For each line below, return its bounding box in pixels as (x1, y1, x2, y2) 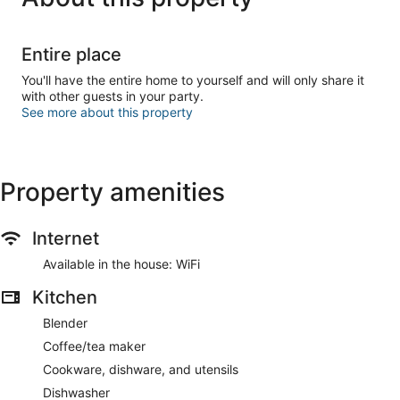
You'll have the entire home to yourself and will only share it (21, 71, 364, 87)
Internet (32, 227, 99, 249)
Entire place (21, 43, 121, 65)
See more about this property (21, 104, 193, 120)
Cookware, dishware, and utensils (43, 361, 238, 377)
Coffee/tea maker (43, 337, 146, 354)
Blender (43, 314, 87, 330)
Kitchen (32, 286, 97, 308)
